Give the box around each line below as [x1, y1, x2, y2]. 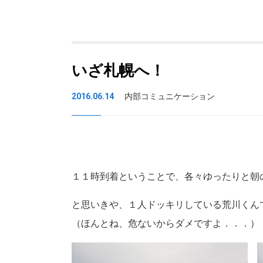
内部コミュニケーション [124, 92, 215, 101]
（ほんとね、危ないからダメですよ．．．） [72, 218, 259, 228]
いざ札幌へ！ [72, 62, 165, 79]
